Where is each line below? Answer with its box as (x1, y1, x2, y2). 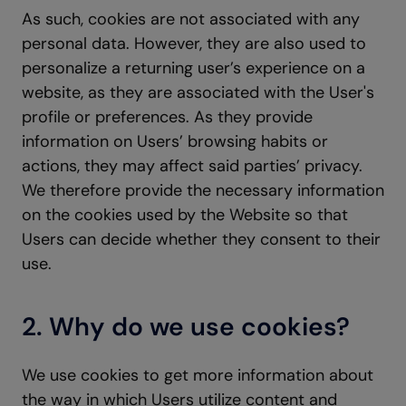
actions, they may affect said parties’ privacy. (22, 155, 362, 177)
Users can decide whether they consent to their (22, 228, 381, 250)
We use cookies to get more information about (22, 364, 373, 386)
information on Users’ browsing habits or (22, 130, 328, 152)
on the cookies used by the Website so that (22, 204, 348, 226)
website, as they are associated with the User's (22, 82, 374, 103)
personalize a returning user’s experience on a (22, 57, 365, 79)
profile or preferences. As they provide (22, 106, 313, 128)
